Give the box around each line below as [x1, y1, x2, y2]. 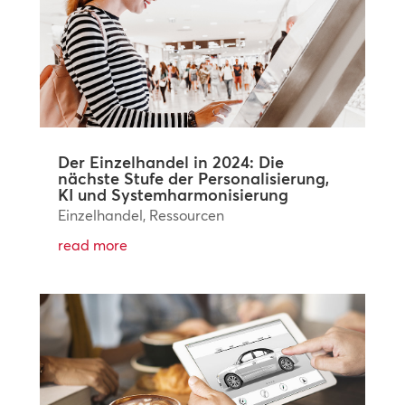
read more [57, 235, 127, 254]
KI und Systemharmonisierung [57, 184, 288, 205]
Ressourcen [148, 205, 224, 224]
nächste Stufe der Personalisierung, [57, 167, 329, 189]
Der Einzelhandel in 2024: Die [57, 151, 284, 173]
